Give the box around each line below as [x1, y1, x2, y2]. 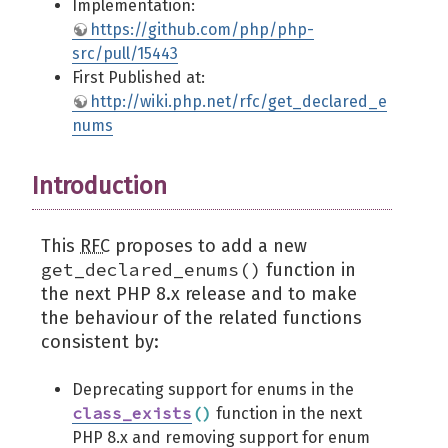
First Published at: [72, 68, 205, 87]
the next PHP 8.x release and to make [41, 283, 357, 305]
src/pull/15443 [72, 44, 178, 63]
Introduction [32, 172, 167, 200]
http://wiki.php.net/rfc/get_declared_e [90, 92, 387, 111]
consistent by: [41, 331, 159, 353]
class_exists [72, 403, 192, 423]
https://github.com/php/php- [90, 20, 314, 39]
